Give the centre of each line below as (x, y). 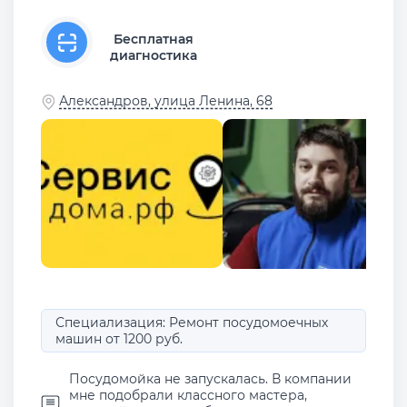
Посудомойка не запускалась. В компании (210, 378)
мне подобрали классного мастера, (188, 395)
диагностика (153, 55)
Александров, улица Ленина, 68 (166, 101)
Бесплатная (153, 39)
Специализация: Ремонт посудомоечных (192, 322)
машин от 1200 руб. (119, 338)
